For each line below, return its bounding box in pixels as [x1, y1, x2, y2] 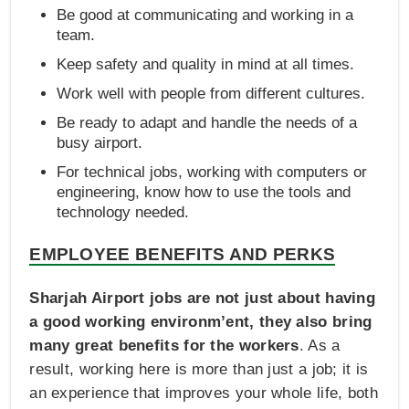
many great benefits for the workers [29, 336, 299, 354]
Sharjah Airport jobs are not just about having [29, 288, 376, 307]
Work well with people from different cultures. [57, 84, 366, 102]
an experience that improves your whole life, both [29, 383, 378, 402]
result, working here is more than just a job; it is [29, 360, 369, 378]
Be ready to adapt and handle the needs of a [57, 113, 358, 131]
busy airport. [57, 133, 143, 152]
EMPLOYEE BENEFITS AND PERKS [29, 244, 336, 264]
